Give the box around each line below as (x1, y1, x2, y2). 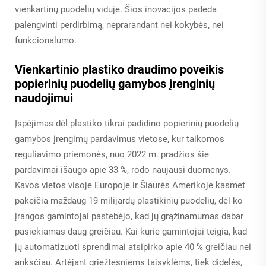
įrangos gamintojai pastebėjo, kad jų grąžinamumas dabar (15, 211, 243, 222)
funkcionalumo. (15, 35, 77, 46)
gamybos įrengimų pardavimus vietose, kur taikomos (15, 134, 224, 145)
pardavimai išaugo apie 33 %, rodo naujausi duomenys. (15, 164, 231, 176)
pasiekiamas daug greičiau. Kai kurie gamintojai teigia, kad (15, 226, 247, 237)
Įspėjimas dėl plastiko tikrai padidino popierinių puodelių (15, 118, 239, 129)
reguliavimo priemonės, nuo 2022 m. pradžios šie (15, 149, 209, 160)
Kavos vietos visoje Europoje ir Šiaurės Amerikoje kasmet (15, 180, 245, 191)
